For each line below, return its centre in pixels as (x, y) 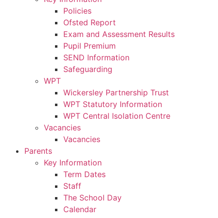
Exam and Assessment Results (119, 34)
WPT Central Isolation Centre (117, 116)
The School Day (92, 197)
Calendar (80, 209)
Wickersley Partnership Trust (116, 92)
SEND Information (96, 57)
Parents (38, 151)
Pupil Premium (90, 45)
